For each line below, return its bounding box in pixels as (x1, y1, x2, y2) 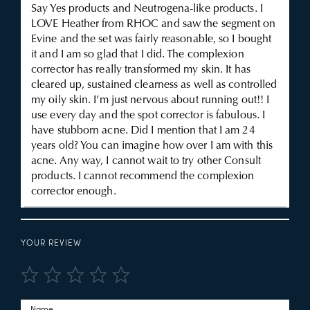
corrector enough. (31, 186, 116, 197)
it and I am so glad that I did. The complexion (31, 49, 244, 60)
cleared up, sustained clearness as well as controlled (31, 80, 277, 91)
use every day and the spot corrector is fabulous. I (31, 110, 266, 121)
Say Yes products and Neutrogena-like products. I (31, 3, 263, 15)
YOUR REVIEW (21, 239, 82, 248)
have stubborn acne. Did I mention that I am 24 (31, 125, 255, 136)
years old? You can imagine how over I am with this (31, 140, 273, 152)
